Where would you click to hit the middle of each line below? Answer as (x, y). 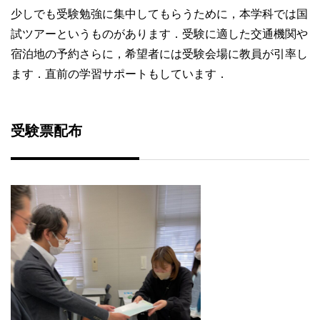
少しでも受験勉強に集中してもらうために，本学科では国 (159, 14)
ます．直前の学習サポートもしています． (119, 74)
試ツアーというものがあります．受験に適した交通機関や (159, 34)
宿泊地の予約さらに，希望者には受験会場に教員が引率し (159, 54)
